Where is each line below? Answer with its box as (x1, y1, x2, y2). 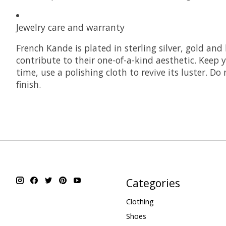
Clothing (126, 196, 154, 206)
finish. (16, 78, 41, 90)
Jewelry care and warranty (16, 21, 125, 34)
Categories (126, 176, 180, 191)
